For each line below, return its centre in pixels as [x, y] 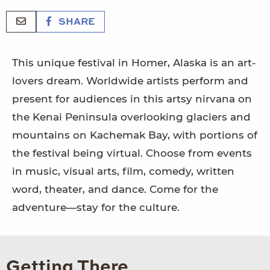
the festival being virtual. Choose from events [132, 153]
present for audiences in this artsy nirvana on [132, 99]
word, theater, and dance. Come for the [115, 189]
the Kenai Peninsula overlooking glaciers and [131, 117]
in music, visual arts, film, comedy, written [123, 171]
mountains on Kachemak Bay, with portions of [135, 135]
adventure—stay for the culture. [96, 207]
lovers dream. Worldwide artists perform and [130, 80]
